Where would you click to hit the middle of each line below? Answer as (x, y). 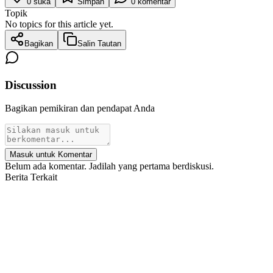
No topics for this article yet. (59, 24)
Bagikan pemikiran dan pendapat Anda (80, 108)
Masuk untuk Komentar (51, 155)
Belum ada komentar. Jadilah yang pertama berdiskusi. (109, 166)
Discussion (31, 85)
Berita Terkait (31, 177)
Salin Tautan (99, 43)
